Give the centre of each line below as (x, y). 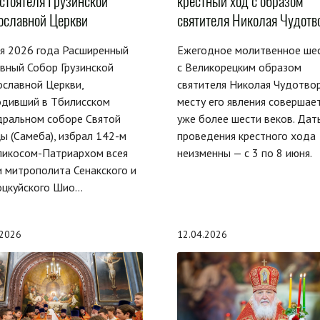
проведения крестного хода (246, 135)
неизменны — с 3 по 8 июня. (244, 152)
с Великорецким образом (239, 67)
